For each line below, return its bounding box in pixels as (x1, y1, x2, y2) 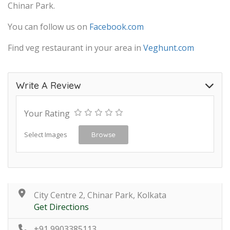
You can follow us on (8, 21, 89, 32)
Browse (91, 130, 116, 139)
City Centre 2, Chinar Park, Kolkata (34, 189, 166, 201)
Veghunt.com (143, 42, 194, 53)
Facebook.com (89, 21, 144, 32)
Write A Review (16, 79, 81, 91)
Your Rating (24, 107, 70, 119)
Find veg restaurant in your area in (8, 42, 143, 53)
